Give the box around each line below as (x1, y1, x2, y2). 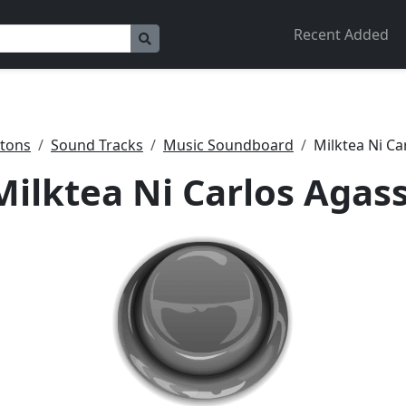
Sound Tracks (51, 135, 143, 155)
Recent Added (294, 24, 390, 44)
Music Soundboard (163, 135, 294, 155)
